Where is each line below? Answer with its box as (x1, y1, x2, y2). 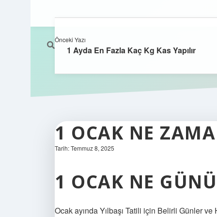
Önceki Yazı (55, 35, 86, 44)
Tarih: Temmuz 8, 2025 (55, 144, 114, 152)
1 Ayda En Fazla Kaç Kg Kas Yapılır (67, 45, 196, 56)
